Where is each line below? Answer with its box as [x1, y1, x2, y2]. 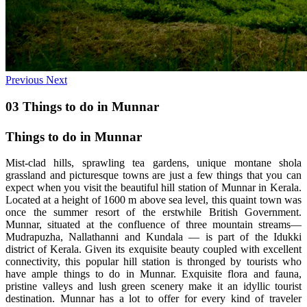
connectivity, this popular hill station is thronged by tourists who [5, 256, 302, 268]
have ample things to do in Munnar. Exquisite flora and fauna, [5, 268, 302, 280]
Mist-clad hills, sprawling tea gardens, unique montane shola [5, 157, 302, 169]
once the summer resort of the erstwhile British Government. [5, 206, 302, 219]
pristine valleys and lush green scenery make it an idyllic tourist [5, 280, 302, 293]
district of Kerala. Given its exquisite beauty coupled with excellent [5, 243, 302, 256]
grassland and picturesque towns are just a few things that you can [5, 169, 302, 182]
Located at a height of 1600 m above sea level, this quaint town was [5, 194, 302, 206]
